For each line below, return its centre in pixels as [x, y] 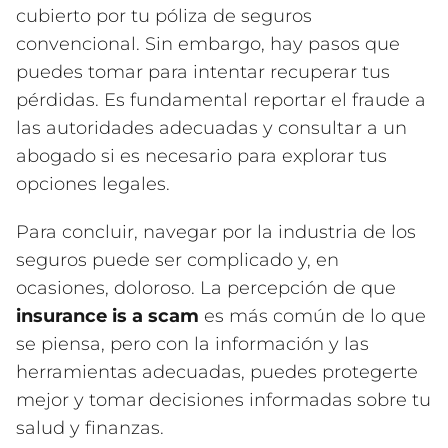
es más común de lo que [312, 316]
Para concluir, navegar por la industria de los [216, 232]
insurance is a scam [107, 316]
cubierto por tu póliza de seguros [164, 16]
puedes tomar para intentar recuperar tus [203, 72]
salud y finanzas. [90, 428]
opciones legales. [93, 184]
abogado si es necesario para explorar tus [201, 156]
